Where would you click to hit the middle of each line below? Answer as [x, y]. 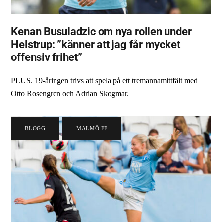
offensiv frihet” [47, 57]
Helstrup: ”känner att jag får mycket [96, 44]
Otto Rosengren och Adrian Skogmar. [70, 94]
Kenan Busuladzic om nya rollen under [101, 31]
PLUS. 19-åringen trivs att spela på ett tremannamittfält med [105, 81]
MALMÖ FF [92, 128]
